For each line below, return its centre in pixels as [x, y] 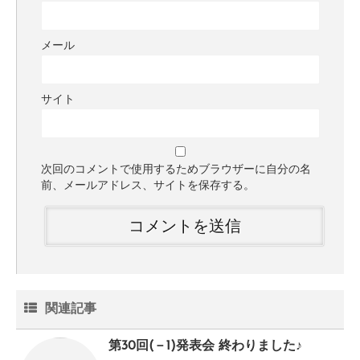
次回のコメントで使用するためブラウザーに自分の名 [176, 170]
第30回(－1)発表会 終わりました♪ [205, 347]
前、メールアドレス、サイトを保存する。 [148, 186]
